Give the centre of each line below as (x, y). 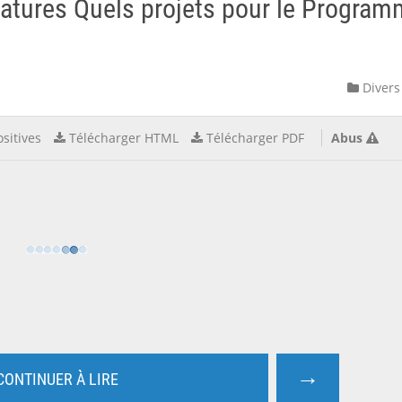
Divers (380, 87)
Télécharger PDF (255, 138)
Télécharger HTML (124, 138)
